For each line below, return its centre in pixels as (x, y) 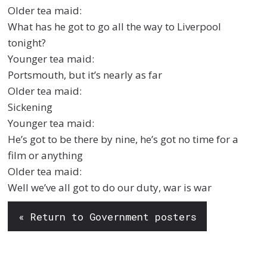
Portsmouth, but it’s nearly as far (85, 75)
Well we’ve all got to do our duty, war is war (110, 188)
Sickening (30, 107)
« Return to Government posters (107, 216)
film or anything (46, 156)
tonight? (27, 43)
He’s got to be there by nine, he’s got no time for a (123, 139)
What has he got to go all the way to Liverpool (115, 27)
